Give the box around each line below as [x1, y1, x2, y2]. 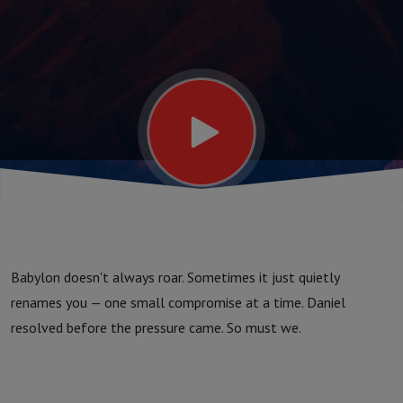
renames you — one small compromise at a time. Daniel [11, 293, 345, 311]
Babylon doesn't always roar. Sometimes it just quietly [11, 268, 339, 286]
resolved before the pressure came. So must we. [11, 318, 301, 336]
